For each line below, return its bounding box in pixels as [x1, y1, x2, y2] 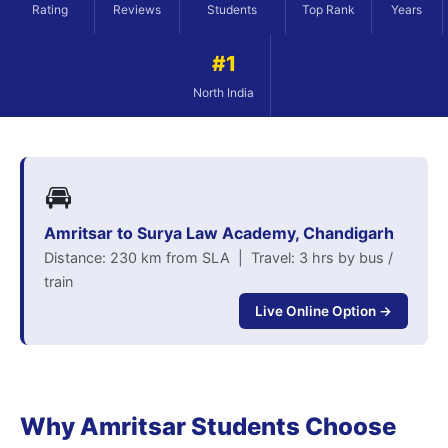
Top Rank [301, 2, 355, 17]
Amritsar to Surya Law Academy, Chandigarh [44, 223, 394, 243]
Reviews [112, 2, 161, 17]
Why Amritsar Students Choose [20, 412, 396, 441]
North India [193, 85, 254, 100]
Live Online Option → [255, 303, 392, 319]
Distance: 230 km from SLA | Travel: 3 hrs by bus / [44, 249, 393, 266]
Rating [31, 2, 68, 17]
